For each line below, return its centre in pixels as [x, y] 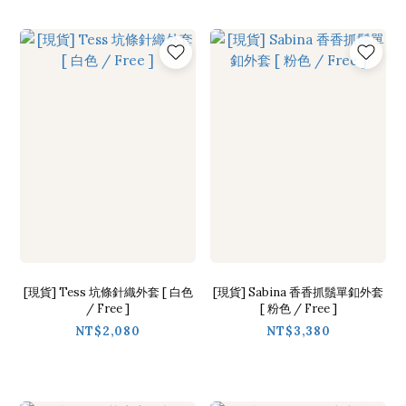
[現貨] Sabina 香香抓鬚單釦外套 [298, 293]
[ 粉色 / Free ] [298, 309]
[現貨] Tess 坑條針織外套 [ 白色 [108, 293]
